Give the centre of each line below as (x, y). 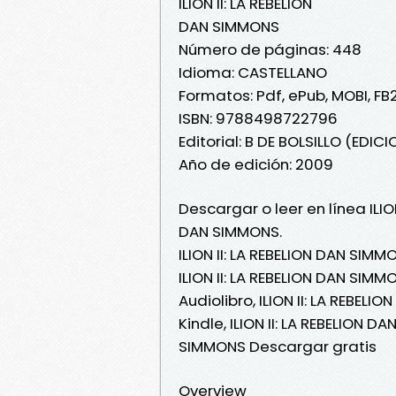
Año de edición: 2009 (256, 164)
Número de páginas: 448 (270, 49)
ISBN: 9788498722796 (258, 118)
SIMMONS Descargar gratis (278, 346)
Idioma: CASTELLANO (253, 72)
